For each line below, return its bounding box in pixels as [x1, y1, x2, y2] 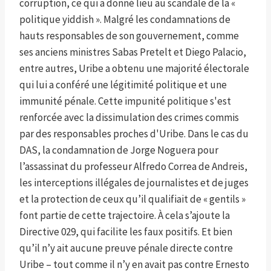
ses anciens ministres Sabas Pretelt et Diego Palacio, [19, 45, 246, 59]
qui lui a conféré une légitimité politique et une [19, 78, 227, 92]
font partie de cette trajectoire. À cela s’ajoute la [19, 209, 230, 223]
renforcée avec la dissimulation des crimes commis [19, 111, 239, 125]
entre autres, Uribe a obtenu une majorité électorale [19, 62, 249, 76]
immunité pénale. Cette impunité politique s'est [19, 94, 231, 108]
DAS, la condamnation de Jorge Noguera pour [19, 143, 218, 157]
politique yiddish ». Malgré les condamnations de [19, 13, 230, 27]
